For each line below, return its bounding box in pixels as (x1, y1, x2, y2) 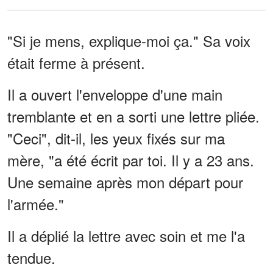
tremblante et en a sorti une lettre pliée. (7, 105, 260, 127)
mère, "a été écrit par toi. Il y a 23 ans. (7, 149, 254, 171)
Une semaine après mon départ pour (7, 171, 243, 193)
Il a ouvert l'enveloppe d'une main (7, 83, 222, 105)
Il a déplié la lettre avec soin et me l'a (7, 224, 245, 246)
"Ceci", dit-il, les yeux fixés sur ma (7, 127, 225, 149)
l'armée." (7, 193, 64, 214)
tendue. (7, 246, 55, 268)
